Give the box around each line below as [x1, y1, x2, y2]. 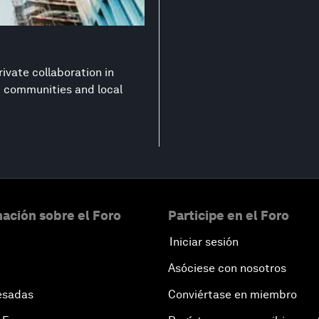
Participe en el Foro [168, 208, 289, 224]
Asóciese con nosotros [168, 261, 286, 276]
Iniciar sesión [169, 235, 239, 249]
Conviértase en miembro [168, 288, 297, 302]
